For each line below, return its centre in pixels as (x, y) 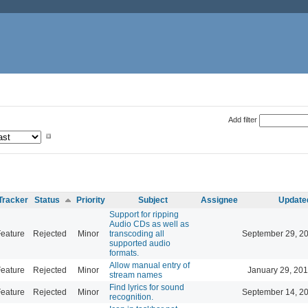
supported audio (140, 243)
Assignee (219, 200)
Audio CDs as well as (149, 224)
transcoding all (137, 233)
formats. (124, 253)
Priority (91, 200)
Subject (153, 200)
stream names (136, 275)
